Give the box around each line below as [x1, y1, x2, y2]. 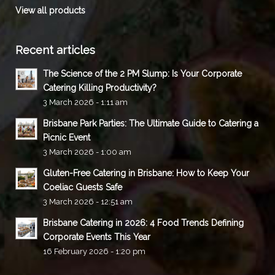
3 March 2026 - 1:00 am [43, 147, 131, 157]
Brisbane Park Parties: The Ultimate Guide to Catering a [43, 118, 258, 128]
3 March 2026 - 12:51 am [43, 196, 133, 206]
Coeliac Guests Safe [43, 182, 122, 192]
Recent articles [15, 43, 95, 56]
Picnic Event [43, 132, 90, 142]
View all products [15, 5, 85, 15]
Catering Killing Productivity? [43, 82, 157, 93]
